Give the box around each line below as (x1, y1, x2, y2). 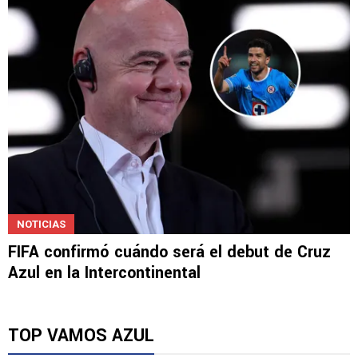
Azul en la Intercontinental (8, 261, 201, 284)
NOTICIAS (17, 217, 66, 230)
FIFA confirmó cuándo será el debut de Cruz (8, 240, 331, 264)
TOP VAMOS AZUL (8, 322, 154, 348)
